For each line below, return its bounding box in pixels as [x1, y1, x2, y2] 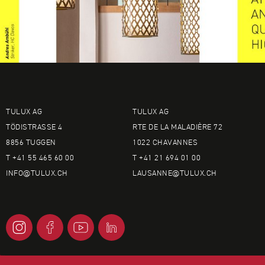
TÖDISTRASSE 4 [6, 122, 63, 132]
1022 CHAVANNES [132, 138, 198, 147]
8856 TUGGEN [6, 138, 56, 147]
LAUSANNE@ [132, 169, 180, 178]
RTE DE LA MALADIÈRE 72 [132, 122, 223, 132]
